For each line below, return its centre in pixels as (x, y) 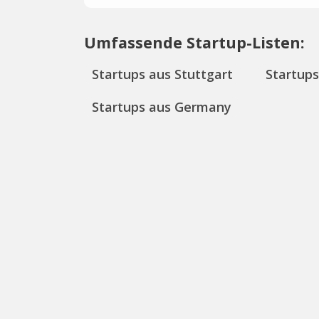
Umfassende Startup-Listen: (194, 43)
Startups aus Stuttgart (163, 74)
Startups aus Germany (162, 106)
